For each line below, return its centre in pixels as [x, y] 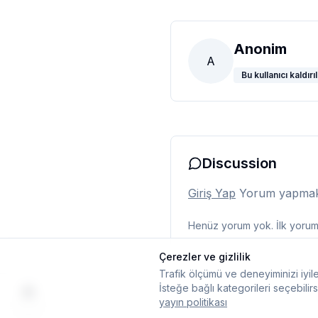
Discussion [240, 163]
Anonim [260, 49]
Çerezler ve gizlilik [205, 257]
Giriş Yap [212, 193]
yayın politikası [193, 302]
